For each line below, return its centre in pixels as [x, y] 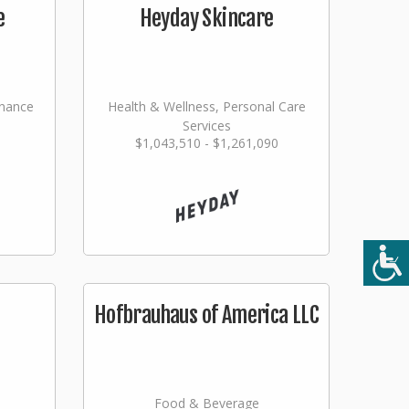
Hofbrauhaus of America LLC [206, 315]
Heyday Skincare [206, 18]
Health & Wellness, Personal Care [206, 106]
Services [206, 126]
